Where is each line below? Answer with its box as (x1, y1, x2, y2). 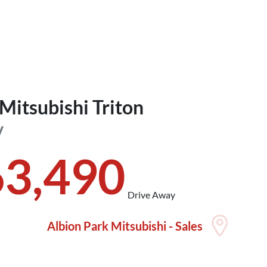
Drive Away (128, 188, 176, 200)
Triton (92, 95, 144, 119)
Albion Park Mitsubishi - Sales (46, 218, 203, 233)
